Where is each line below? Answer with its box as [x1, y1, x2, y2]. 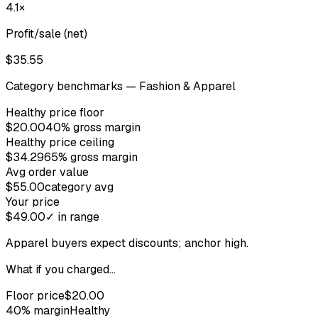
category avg [45, 179, 114, 194]
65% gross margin [44, 149, 138, 165]
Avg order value [6, 164, 89, 180]
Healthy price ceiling [6, 134, 114, 150]
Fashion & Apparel [139, 78, 236, 94]
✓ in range [45, 209, 99, 224]
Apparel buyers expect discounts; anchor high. [6, 235, 248, 251]
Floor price [6, 287, 65, 303]
